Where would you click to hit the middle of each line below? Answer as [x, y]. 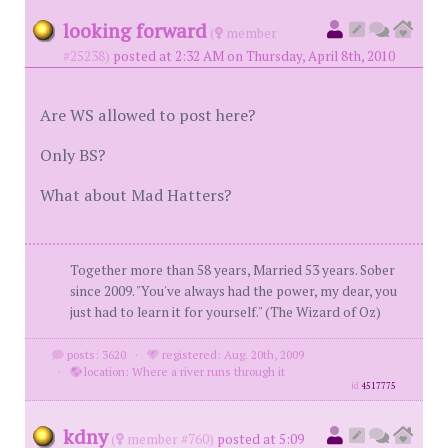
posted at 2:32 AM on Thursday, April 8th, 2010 [254, 56]
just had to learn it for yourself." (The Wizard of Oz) [225, 312]
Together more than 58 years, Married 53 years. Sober [232, 270]
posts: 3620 [94, 354]
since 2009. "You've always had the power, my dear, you [233, 291]
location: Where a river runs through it [182, 371]
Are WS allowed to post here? [148, 115]
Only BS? [73, 155]
